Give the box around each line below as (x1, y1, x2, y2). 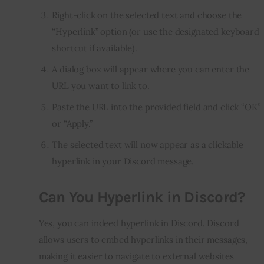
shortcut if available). (52, 42, 137, 54)
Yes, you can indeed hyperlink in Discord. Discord (38, 217, 239, 229)
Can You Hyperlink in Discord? (38, 187, 245, 206)
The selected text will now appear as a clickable (52, 139, 244, 151)
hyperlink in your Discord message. (52, 156, 194, 167)
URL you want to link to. (52, 80, 150, 91)
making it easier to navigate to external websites (38, 250, 234, 262)
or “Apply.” (52, 118, 93, 130)
